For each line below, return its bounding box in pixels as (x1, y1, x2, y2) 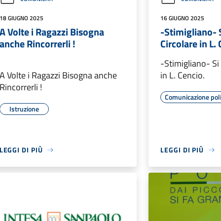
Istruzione (9, 104, 39, 114)
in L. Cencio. (160, 69, 205, 82)
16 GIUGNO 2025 (160, 13, 205, 23)
